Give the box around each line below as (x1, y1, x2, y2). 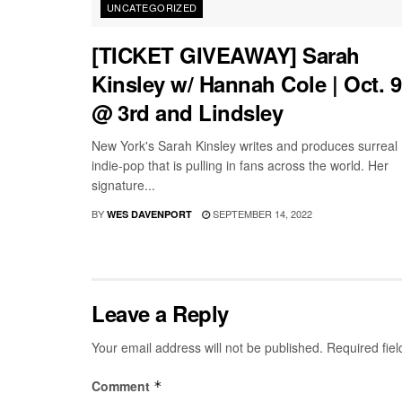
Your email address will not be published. (92, 337, 323, 356)
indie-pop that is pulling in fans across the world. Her (92, 155, 389, 174)
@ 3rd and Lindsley (92, 96, 284, 127)
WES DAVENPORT (107, 206, 192, 221)
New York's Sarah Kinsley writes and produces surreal (92, 135, 398, 154)
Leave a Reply (92, 297, 229, 328)
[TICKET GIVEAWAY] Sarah (92, 39, 360, 70)
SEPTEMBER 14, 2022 (210, 205, 312, 221)
